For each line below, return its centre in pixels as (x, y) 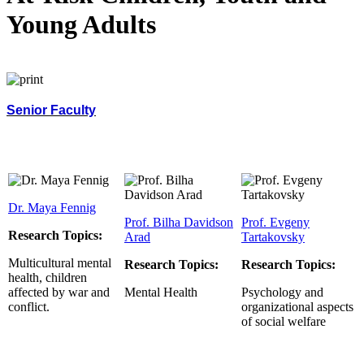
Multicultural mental (60, 262)
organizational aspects (297, 306)
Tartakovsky (273, 236)
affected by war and (59, 292)
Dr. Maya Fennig (52, 207)
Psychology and (282, 292)
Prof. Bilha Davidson (179, 222)
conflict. (29, 306)
